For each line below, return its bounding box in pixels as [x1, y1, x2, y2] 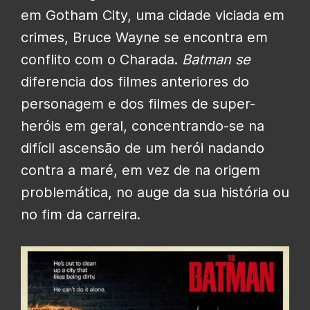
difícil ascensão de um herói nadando [21, 140, 264, 157]
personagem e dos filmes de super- [21, 95, 255, 113]
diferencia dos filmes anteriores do [21, 73, 249, 91]
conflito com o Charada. [21, 51, 182, 69]
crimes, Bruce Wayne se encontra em [21, 29, 268, 46]
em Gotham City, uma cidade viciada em [21, 7, 284, 24]
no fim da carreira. [21, 206, 140, 224]
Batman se [182, 51, 250, 69]
